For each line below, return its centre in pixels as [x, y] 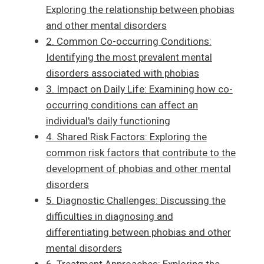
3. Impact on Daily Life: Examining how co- [139, 90]
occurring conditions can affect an [122, 105]
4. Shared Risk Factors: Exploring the [126, 137]
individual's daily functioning [108, 121]
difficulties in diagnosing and [109, 217]
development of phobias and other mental [138, 169]
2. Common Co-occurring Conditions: [128, 42]
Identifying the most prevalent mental [129, 58]
